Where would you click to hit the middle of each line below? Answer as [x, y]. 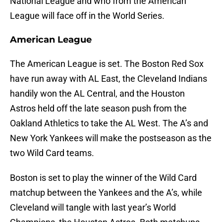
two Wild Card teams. [52, 153]
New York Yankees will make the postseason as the [111, 138]
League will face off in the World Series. [87, 16]
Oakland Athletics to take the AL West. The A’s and [109, 123]
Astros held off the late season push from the [98, 109]
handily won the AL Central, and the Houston [97, 94]
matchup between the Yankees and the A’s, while [106, 193]
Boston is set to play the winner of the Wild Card [103, 178]
